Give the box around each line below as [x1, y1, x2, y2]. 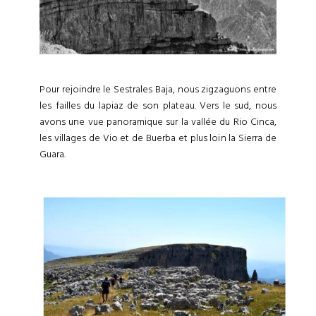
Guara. [39, 147, 66, 162]
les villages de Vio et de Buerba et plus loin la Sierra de [39, 130, 276, 145]
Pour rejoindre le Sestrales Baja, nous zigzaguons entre [39, 82, 276, 97]
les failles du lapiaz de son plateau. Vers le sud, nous [39, 98, 276, 113]
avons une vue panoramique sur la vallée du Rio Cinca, [39, 114, 276, 129]
